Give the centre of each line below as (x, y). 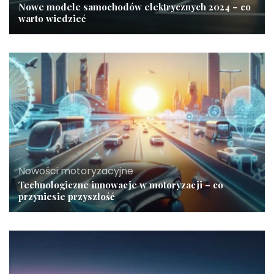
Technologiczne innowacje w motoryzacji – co (121, 185)
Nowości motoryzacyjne (76, 171)
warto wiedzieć (52, 18)
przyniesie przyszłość (66, 197)
